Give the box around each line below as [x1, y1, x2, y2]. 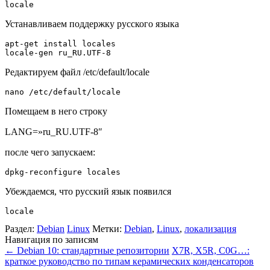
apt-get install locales [5, 39, 116, 48]
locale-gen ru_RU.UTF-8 [5, 48, 111, 57]
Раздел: [5, 223, 37, 234]
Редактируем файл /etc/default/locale [5, 66, 149, 77]
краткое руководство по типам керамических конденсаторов [5, 256, 254, 266]
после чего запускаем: [5, 146, 95, 157]
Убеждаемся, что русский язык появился [5, 186, 171, 196]
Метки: [92, 223, 124, 234]
